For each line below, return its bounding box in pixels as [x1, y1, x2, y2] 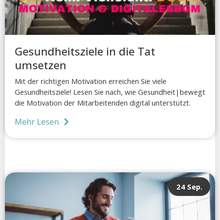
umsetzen [15, 57, 66, 73]
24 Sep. [176, 182, 202, 192]
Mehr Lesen [15, 116, 59, 128]
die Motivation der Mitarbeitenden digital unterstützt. [15, 98, 191, 108]
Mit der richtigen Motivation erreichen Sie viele [15, 76, 166, 86]
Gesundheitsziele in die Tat [15, 43, 155, 59]
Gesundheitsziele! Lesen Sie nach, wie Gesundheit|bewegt [15, 87, 205, 97]
